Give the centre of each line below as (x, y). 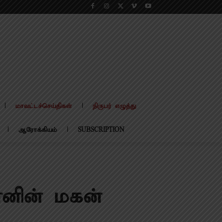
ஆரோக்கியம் (38, 130)
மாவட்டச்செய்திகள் (44, 106)
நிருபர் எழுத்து (114, 106)
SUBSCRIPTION (101, 130)
